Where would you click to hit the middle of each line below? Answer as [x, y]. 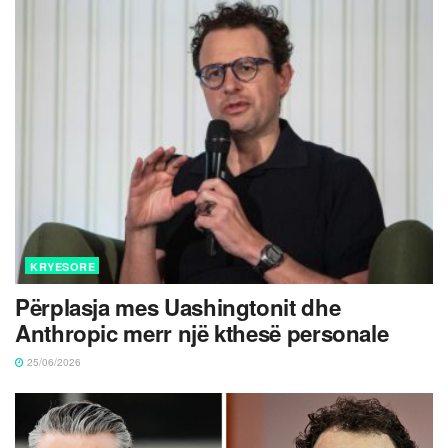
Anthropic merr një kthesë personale [202, 333]
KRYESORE [62, 267]
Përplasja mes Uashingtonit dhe [178, 307]
